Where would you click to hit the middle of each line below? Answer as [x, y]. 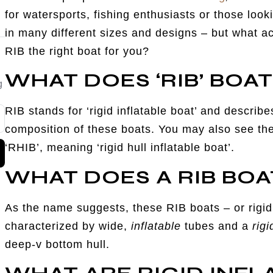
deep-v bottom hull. [59, 244]
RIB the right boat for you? [77, 51]
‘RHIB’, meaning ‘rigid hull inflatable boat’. [120, 148]
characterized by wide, [68, 226]
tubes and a [217, 226]
